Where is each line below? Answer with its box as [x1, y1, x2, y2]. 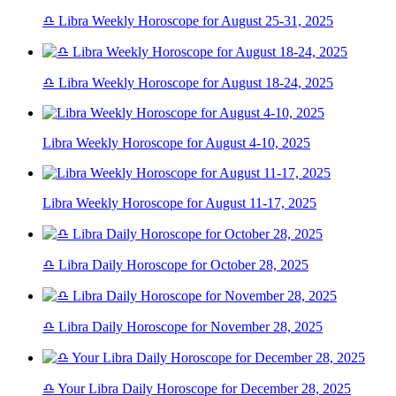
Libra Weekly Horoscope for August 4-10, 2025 [42, 135, 310, 151]
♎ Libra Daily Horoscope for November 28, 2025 [42, 319, 323, 335]
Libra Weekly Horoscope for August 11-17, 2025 [42, 195, 316, 211]
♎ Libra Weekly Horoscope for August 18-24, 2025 [42, 75, 333, 91]
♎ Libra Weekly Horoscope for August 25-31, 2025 [42, 13, 333, 29]
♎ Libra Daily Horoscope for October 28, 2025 [42, 257, 308, 273]
